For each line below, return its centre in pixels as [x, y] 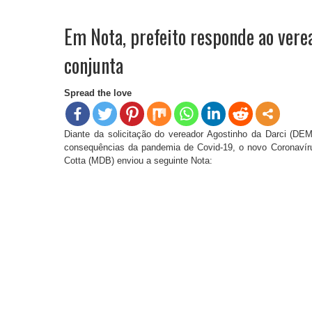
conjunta [94, 65]
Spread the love [98, 93]
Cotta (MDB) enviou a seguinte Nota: [138, 160]
